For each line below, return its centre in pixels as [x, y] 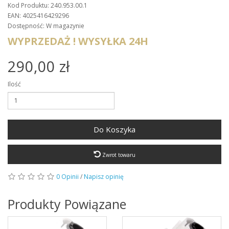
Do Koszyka [114, 129]
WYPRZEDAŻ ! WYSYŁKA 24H [78, 41]
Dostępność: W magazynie [46, 26]
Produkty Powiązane [67, 204]
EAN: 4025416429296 [38, 15]
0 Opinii [67, 176]
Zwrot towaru [118, 155]
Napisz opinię [104, 176]
